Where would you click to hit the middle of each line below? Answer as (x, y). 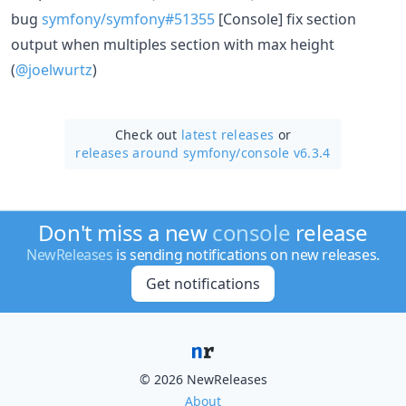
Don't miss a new (125, 232)
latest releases (228, 134)
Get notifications (203, 284)
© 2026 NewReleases (203, 379)
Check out (148, 134)
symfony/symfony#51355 (128, 19)
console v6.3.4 (285, 152)
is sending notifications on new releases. (246, 255)
